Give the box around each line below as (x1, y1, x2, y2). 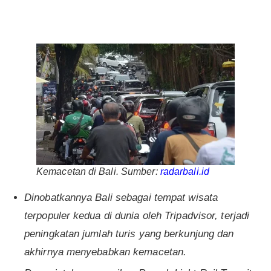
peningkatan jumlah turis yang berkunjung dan (24, 228, 234, 240)
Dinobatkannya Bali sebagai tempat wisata (24, 192, 218, 204)
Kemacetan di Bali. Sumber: (36, 166, 160, 177)
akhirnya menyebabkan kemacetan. (24, 246, 187, 258)
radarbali (160, 166, 199, 177)
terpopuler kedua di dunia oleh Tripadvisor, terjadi (24, 210, 250, 222)
